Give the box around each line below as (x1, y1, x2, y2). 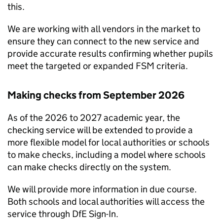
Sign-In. (87, 208, 118, 220)
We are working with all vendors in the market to (7, 23, 200, 35)
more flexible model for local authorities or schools (7, 137, 210, 148)
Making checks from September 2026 (7, 89, 184, 102)
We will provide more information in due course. (7, 184, 197, 195)
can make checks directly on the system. (7, 161, 171, 173)
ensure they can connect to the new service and (7, 36, 199, 47)
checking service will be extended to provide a (7, 124, 193, 136)
